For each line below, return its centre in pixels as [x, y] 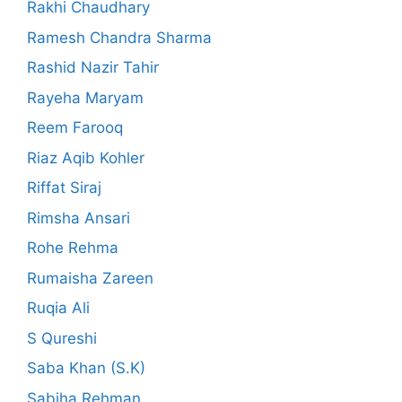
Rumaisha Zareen [90, 278]
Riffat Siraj [64, 188]
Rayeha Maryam [85, 97]
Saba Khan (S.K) [86, 368]
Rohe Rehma [73, 248]
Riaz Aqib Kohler [86, 157]
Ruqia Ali [58, 308]
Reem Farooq [75, 128]
